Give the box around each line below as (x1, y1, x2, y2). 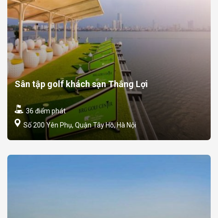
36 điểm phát (24, 107, 66, 115)
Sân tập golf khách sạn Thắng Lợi (15, 78, 148, 89)
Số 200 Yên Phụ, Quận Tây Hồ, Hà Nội (22, 121, 136, 129)
